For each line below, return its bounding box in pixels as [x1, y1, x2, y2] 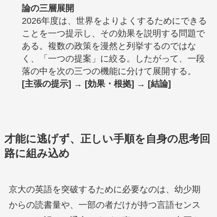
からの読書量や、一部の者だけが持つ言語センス [8, 200, 201, 210]
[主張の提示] [21, 78, 71, 89]
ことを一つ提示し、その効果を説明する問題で [21, 28, 205, 38]
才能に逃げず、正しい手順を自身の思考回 [4, 133, 210, 145]
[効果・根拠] [84, 78, 134, 89]
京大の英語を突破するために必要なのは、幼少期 [8, 184, 201, 194]
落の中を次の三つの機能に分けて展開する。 [21, 66, 196, 76]
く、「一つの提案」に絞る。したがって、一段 [21, 53, 205, 63]
